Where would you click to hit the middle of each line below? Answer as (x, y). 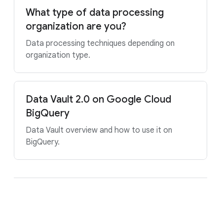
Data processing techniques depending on (100, 43)
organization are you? (76, 26)
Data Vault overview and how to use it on (99, 130)
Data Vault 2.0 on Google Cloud (98, 99)
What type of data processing (95, 13)
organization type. (58, 55)
